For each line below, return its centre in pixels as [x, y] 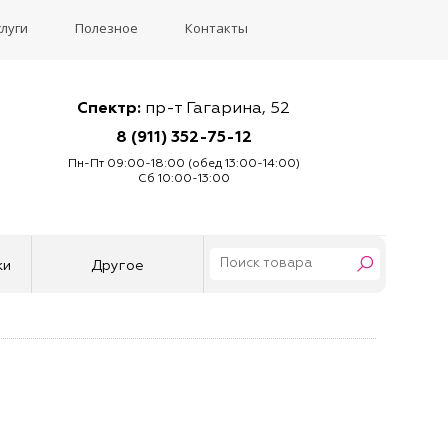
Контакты [216, 28]
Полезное [106, 28]
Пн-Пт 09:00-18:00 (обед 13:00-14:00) [183, 164]
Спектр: [109, 109]
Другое [117, 266]
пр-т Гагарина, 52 [216, 109]
